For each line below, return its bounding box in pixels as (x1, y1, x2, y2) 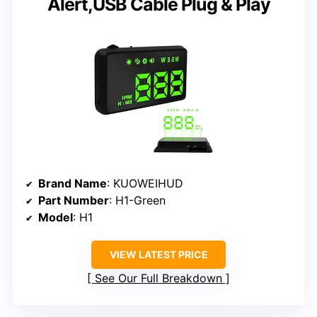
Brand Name (38, 176, 107, 191)
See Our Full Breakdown (95, 271, 222, 286)
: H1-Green (109, 193, 166, 208)
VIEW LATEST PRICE (109, 248, 208, 261)
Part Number (38, 193, 109, 208)
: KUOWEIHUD (107, 176, 183, 191)
